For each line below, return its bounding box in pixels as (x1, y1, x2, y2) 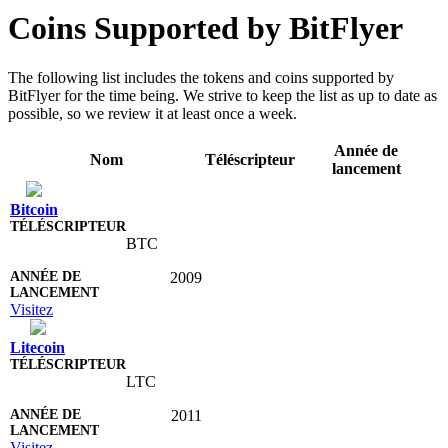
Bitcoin (10, 200, 58, 218)
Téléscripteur (205, 150, 295, 168)
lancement (331, 159, 401, 177)
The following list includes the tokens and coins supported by (8, 68, 394, 86)
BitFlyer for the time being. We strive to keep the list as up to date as (8, 86, 437, 104)
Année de (334, 141, 398, 159)
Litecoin (10, 338, 65, 356)
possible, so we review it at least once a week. (8, 104, 297, 122)
